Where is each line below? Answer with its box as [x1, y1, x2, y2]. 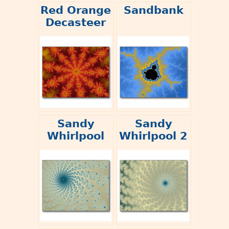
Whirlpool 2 [119, 130, 188, 143]
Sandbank [123, 4, 184, 17]
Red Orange [40, 4, 111, 17]
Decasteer [45, 16, 106, 29]
